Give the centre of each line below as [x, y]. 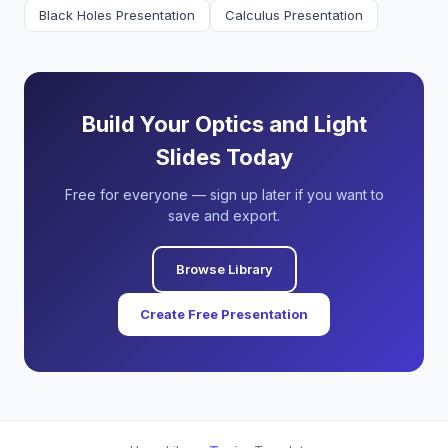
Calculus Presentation [294, 15]
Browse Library [224, 269]
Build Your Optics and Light [224, 124]
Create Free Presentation [224, 314]
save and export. [224, 215]
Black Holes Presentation [117, 15]
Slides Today [224, 157]
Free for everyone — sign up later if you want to [224, 194]
